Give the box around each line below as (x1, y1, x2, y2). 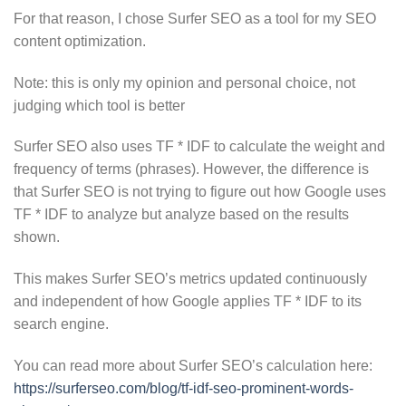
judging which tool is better (14, 97, 185, 113)
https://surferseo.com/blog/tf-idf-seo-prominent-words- (14, 381, 353, 397)
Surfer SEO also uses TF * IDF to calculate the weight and (14, 139, 385, 155)
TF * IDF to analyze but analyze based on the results (14, 207, 349, 223)
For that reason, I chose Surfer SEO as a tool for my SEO (14, 10, 376, 26)
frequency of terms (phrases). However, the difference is (14, 161, 369, 178)
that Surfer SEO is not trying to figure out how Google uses (14, 184, 386, 200)
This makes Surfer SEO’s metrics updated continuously (14, 271, 367, 287)
